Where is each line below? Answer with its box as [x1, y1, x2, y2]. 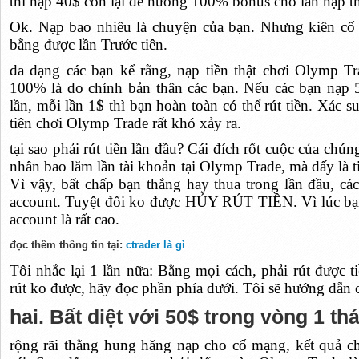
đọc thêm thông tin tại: [9, 239, 126, 252]
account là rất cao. [9, 211, 119, 228]
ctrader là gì [125, 239, 185, 252]
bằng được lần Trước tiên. [9, 36, 167, 54]
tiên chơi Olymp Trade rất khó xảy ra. [9, 115, 241, 132]
